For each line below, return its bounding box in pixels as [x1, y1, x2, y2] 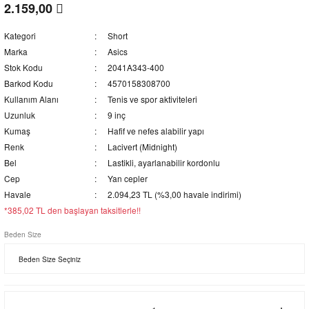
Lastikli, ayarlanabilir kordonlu [107, 157, 220, 168]
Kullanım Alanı [4, 93, 59, 105]
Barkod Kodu [4, 77, 53, 89]
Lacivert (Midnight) [107, 141, 177, 152]
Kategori [4, 30, 36, 41]
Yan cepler [107, 172, 148, 184]
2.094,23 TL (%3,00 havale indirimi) [107, 188, 241, 200]
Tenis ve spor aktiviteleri [107, 93, 197, 105]
